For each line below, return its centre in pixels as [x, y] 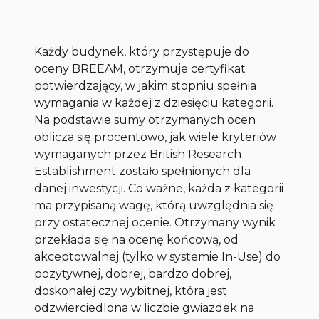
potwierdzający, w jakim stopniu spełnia [146, 86]
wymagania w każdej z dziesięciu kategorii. [154, 103]
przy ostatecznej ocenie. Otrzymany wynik [155, 223]
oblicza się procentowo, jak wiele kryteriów [156, 137]
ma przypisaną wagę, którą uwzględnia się [154, 206]
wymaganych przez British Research [138, 155]
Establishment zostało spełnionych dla [143, 172]
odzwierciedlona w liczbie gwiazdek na [145, 308]
